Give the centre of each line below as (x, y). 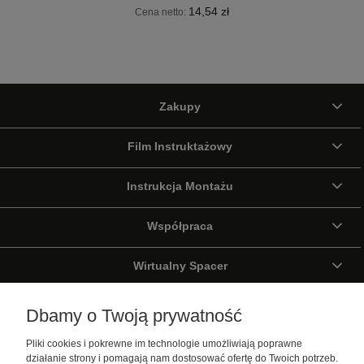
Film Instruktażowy (180, 146)
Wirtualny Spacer (180, 265)
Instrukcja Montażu (180, 186)
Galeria (180, 305)
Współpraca (180, 225)
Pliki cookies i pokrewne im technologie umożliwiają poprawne (164, 344)
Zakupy (180, 106)
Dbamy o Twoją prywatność (134, 316)
